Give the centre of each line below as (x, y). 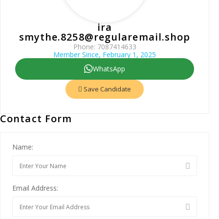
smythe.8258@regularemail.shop (105, 37)
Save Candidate (107, 89)
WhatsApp (109, 69)
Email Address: (35, 188)
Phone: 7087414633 (105, 47)
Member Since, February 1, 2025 (105, 55)
